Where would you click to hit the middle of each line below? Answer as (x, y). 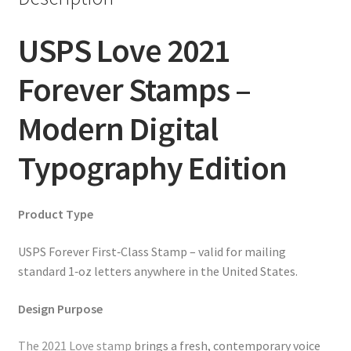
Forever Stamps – (134, 89)
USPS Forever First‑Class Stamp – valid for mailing (152, 252)
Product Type (55, 214)
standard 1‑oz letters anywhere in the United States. (157, 271)
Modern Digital (118, 128)
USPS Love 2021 (123, 50)
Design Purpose (60, 308)
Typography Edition (152, 167)
